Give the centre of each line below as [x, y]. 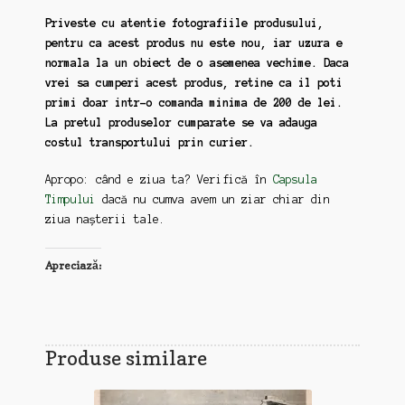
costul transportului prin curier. [149, 142]
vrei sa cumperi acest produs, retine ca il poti [193, 82]
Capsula [295, 180]
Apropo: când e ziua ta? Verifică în [159, 180]
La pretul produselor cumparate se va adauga [181, 122]
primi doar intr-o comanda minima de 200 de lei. [193, 102]
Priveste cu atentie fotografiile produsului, [184, 23]
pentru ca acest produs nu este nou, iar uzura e [193, 42]
